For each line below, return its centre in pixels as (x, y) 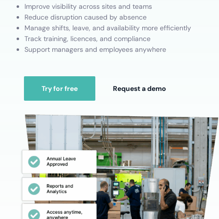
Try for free (60, 88)
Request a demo (140, 88)
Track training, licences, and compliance (88, 39)
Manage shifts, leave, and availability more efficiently (108, 28)
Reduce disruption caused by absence (86, 17)
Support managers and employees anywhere (95, 49)
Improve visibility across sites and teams (88, 6)
